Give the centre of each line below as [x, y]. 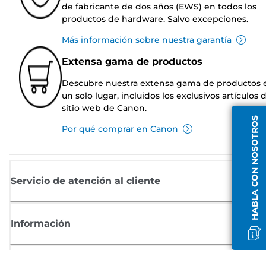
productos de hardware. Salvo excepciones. [155, 19]
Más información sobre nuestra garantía [147, 39]
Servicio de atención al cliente [85, 180]
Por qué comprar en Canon [120, 129]
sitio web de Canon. [104, 108]
